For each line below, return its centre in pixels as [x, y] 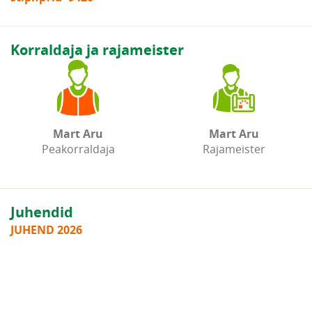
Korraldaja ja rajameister [97, 50]
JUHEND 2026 [46, 230]
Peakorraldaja [78, 149]
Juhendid [42, 212]
